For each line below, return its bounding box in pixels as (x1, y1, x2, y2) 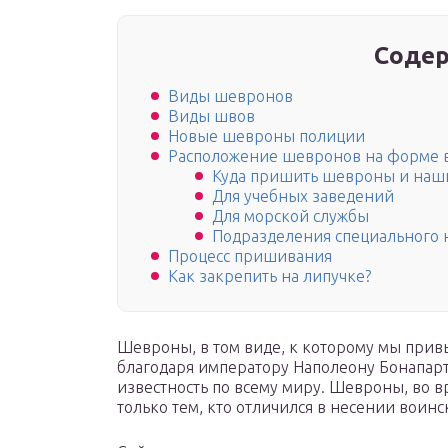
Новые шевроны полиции (168, 127, 365, 146)
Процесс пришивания (168, 247, 332, 266)
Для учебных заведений (212, 187, 394, 206)
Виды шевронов (168, 87, 293, 106)
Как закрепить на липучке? (168, 267, 371, 286)
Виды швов (168, 107, 255, 126)
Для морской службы (212, 207, 369, 226)
